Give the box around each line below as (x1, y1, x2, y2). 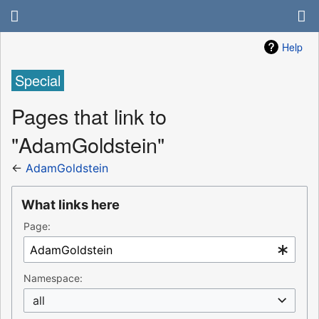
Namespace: (23, 272, 83, 285)
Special (15, 70, 61, 91)
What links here (21, 197, 120, 213)
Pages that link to (11, 100, 167, 130)
